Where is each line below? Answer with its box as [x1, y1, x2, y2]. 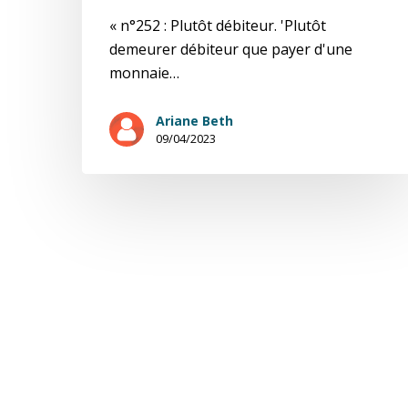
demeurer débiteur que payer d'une [109, 39, 352, 60]
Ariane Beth [156, 112, 233, 130]
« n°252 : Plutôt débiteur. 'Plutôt [109, 15, 326, 36]
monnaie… [109, 63, 179, 84]
